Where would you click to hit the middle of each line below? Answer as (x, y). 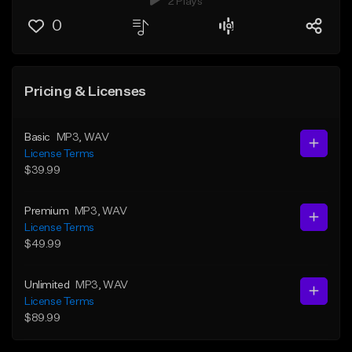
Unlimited (47, 285)
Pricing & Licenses (85, 92)
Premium (47, 211)
